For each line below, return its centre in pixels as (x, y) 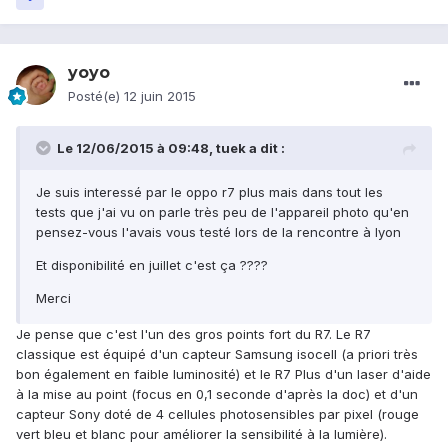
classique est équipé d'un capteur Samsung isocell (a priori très (217, 354)
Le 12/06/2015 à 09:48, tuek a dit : (171, 148)
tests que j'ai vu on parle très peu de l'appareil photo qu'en (222, 212)
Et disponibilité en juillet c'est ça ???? (152, 265)
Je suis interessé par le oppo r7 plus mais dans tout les (209, 192)
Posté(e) (96, 96)
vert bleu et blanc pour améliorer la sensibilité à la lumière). (201, 434)
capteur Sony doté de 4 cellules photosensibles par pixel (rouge (217, 414)
